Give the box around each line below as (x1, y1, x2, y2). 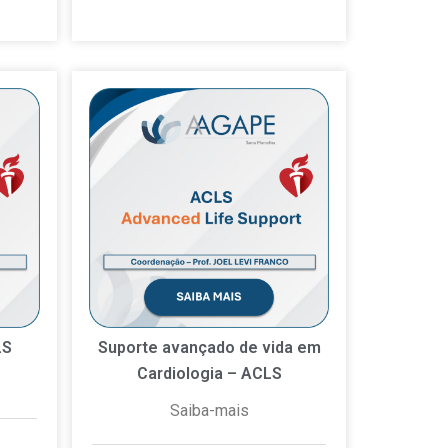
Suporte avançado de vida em (97, 338, 321, 358)
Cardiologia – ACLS (136, 364, 282, 384)
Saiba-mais (169, 401, 249, 421)
